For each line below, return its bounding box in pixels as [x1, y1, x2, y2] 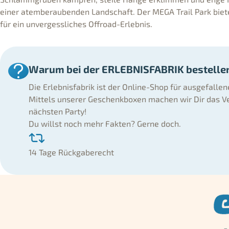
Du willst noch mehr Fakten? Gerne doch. [29, 118, 181, 128]
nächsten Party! [29, 106, 86, 116]
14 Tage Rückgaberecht [29, 147, 114, 157]
